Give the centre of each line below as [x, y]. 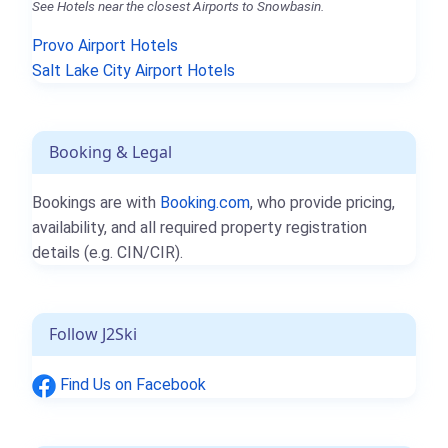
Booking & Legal [110, 151]
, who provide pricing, [322, 202]
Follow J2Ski [93, 333]
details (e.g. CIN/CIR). [107, 252]
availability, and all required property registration [199, 227]
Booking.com [205, 202]
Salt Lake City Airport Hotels [133, 70]
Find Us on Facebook [131, 384]
